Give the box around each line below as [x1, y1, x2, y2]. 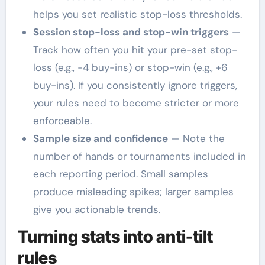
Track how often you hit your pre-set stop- [33, 43, 237, 56]
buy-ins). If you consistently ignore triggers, [33, 78, 237, 92]
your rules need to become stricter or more [33, 96, 239, 109]
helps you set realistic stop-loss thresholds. [33, 7, 242, 21]
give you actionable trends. [33, 202, 160, 216]
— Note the [167, 131, 225, 145]
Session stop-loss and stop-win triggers [33, 25, 229, 38]
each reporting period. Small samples [33, 167, 208, 180]
